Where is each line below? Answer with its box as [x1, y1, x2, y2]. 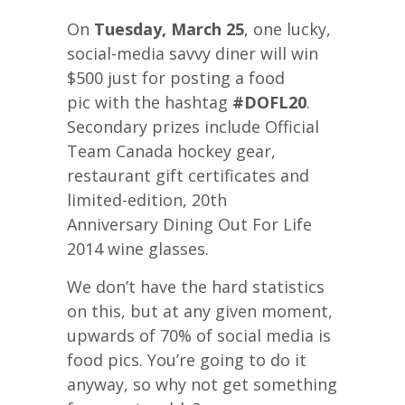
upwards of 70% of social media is [67, 324, 331, 346]
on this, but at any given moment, [67, 299, 333, 322]
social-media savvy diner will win [67, 42, 318, 64]
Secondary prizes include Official [67, 115, 319, 137]
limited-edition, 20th [67, 188, 227, 211]
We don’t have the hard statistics [67, 275, 325, 297]
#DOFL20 [232, 90, 306, 113]
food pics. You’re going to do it [67, 348, 306, 371]
